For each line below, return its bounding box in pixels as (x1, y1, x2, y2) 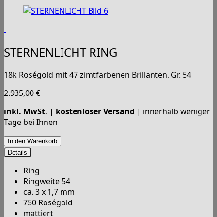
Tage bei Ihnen (4, 117, 58, 128)
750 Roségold (23, 197, 73, 208)
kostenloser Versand (56, 106, 135, 117)
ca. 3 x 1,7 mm (23, 186, 75, 198)
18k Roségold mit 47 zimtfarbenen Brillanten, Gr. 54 (4, 69, 191, 80)
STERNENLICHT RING (4, 44, 117, 60)
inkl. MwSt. (4, 106, 47, 117)
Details (8, 149, 27, 156)
